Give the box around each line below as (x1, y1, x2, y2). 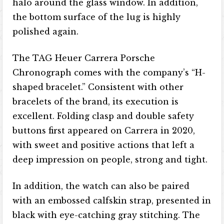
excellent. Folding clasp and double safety (12, 111, 194, 121)
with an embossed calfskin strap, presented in (12, 195, 211, 205)
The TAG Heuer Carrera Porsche (12, 53, 155, 63)
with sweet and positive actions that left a (12, 140, 195, 150)
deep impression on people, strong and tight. (12, 154, 208, 164)
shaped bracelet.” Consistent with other (12, 82, 184, 92)
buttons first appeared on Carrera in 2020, (12, 125, 195, 135)
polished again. (12, 26, 79, 36)
